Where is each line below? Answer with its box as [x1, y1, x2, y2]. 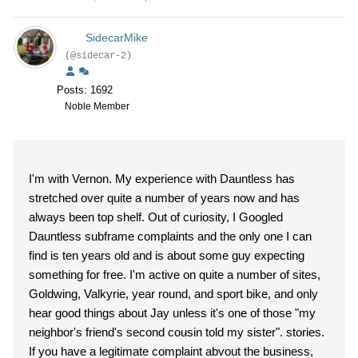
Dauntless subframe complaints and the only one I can [29, 229, 312, 243]
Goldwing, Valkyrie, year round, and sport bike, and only [29, 287, 318, 300]
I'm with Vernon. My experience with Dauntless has [29, 172, 115, 185]
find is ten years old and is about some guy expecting [29, 249, 304, 262]
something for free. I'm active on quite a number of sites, [29, 268, 129, 281]
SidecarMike [85, 31, 148, 44]
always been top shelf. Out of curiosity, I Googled [29, 210, 148, 224]
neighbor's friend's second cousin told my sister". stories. [29, 325, 286, 339]
